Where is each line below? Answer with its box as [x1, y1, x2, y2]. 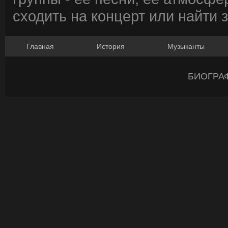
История [97, 42, 125, 50]
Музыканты [167, 42, 205, 50]
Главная [26, 42, 54, 50]
